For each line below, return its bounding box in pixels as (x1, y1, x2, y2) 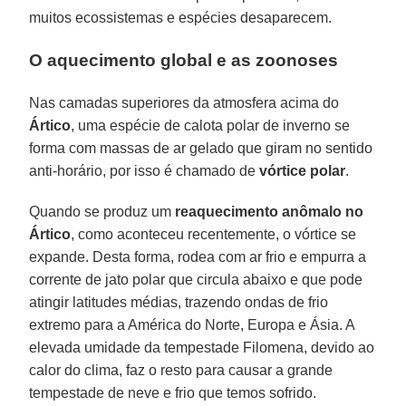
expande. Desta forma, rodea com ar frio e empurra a (29, 248, 367, 265)
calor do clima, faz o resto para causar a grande (29, 362, 333, 378)
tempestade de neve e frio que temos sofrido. (29, 384, 317, 401)
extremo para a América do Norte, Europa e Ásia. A (29, 316, 355, 333)
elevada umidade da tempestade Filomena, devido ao (29, 339, 375, 355)
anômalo (282, 203, 343, 219)
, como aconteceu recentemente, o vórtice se (71, 226, 357, 242)
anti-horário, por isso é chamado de (29, 162, 260, 179)
